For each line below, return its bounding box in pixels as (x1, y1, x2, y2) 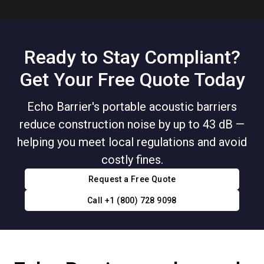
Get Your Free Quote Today (19, 68, 245, 91)
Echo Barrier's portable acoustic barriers (27, 100, 237, 114)
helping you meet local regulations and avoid (17, 135, 247, 150)
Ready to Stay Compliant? (24, 45, 240, 68)
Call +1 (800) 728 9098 (87, 196, 177, 206)
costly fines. (101, 153, 163, 167)
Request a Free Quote (88, 174, 176, 184)
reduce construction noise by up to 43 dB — (19, 117, 245, 132)
